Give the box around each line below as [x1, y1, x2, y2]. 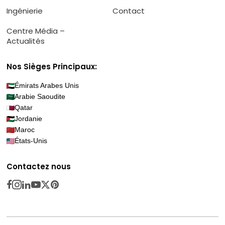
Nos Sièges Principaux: [7, 61, 97, 72]
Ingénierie [7, 5, 43, 16]
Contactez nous [7, 161, 71, 172]
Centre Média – [7, 25, 65, 36]
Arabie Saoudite [15, 92, 66, 100]
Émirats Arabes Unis [15, 81, 79, 89]
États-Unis [15, 136, 48, 145]
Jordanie [15, 114, 43, 123]
